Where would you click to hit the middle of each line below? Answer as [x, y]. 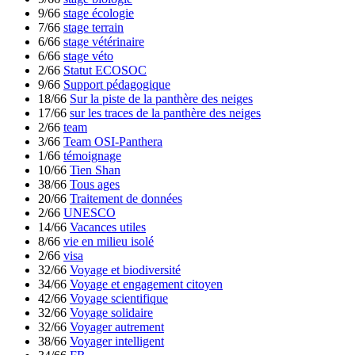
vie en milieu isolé [109, 242]
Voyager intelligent [117, 342]
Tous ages [95, 185]
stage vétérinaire [104, 42]
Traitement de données [126, 199]
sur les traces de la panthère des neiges [165, 113]
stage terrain [94, 28]
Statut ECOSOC [105, 71]
